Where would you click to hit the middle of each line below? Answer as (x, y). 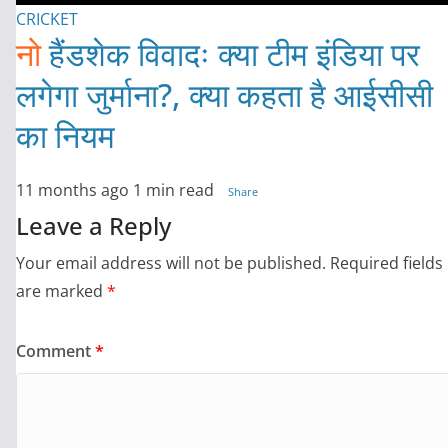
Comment (55, 351)
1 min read (173, 190)
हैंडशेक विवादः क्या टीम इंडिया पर (230, 54)
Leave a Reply (93, 226)
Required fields (386, 263)
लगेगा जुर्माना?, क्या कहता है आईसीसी (224, 95)
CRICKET (47, 19)
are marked (61, 291)
